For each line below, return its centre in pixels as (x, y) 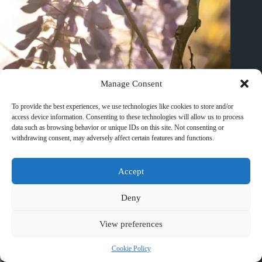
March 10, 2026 (53, 205)
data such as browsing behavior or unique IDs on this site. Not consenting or (118, 127)
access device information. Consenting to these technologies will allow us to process (128, 117)
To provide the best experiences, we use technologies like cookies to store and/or (123, 106)
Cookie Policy (131, 249)
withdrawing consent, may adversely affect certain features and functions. (113, 138)
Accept (131, 171)
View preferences (131, 224)
